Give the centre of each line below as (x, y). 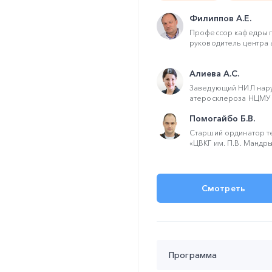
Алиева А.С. (214, 73)
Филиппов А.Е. (220, 18)
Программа (193, 255)
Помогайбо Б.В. (222, 118)
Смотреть (223, 188)
